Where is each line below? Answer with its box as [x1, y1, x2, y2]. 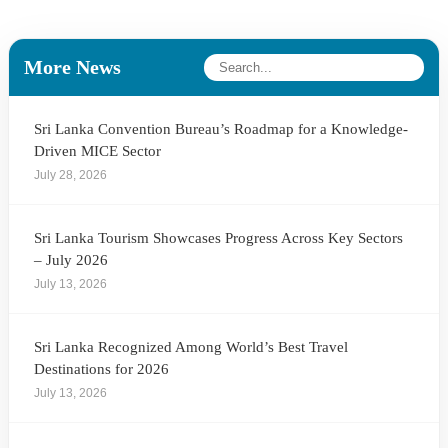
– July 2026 [34, 251, 108, 268]
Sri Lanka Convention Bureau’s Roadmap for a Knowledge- [34, 120, 408, 137]
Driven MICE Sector [34, 142, 161, 159]
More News [24, 55, 121, 78]
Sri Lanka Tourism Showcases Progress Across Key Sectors [34, 229, 403, 246]
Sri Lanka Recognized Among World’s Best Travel [34, 338, 348, 355]
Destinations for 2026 [34, 360, 169, 377]
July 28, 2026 [34, 167, 107, 182]
